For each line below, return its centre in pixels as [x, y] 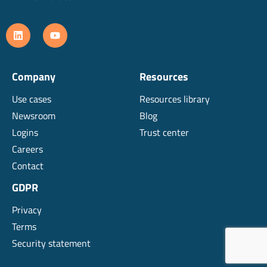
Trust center [164, 132]
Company [34, 76]
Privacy [27, 209]
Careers [27, 149]
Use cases [32, 99]
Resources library [175, 99]
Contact [28, 165]
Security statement [51, 243]
